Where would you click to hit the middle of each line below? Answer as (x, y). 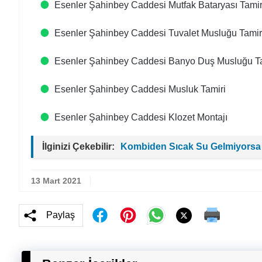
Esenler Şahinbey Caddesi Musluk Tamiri (140, 89)
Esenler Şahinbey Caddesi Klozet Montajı (141, 117)
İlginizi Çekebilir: (78, 146)
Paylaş (61, 215)
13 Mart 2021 (56, 181)
